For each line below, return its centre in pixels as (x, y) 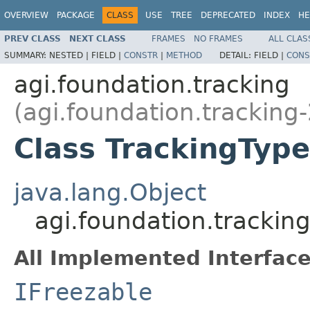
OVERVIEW (26, 15)
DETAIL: (237, 55)
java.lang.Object (110, 192)
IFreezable (83, 292)
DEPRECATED (228, 15)
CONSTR (141, 55)
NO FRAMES (218, 38)
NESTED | (70, 55)
